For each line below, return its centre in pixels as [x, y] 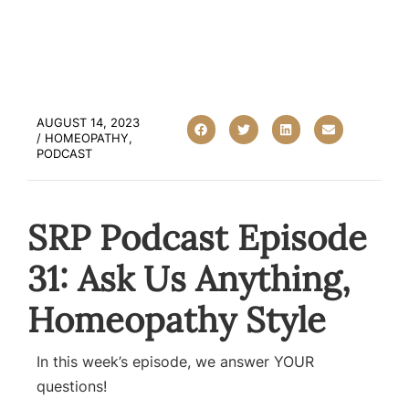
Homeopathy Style [177, 320]
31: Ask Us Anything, [189, 279]
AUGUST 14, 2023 [88, 123]
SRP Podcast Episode [197, 238]
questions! [72, 387]
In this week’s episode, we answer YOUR [175, 362]
